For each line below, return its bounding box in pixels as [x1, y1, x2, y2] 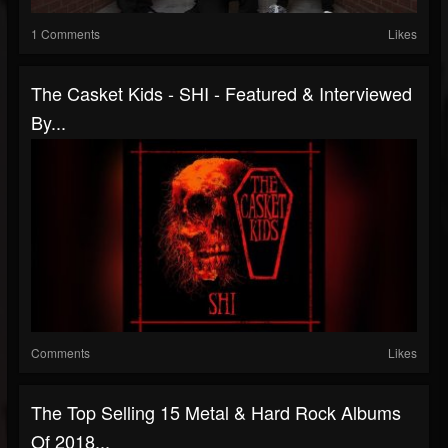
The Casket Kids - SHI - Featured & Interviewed [31, 80, 412, 106]
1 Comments [31, 25, 100, 42]
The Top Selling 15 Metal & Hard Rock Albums [31, 399, 401, 425]
